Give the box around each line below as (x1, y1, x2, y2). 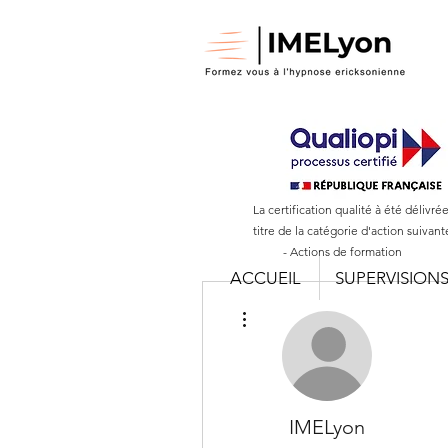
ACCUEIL (230, 267, 301, 288)
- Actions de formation (253, 243, 402, 259)
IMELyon (289, 414, 365, 439)
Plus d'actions (255, 299, 319, 311)
